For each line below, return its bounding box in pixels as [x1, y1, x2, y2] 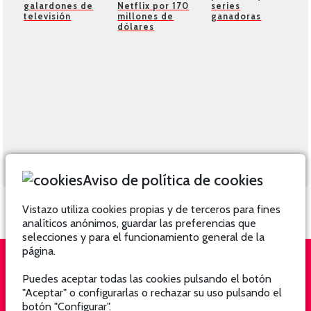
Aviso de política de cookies [83, 171, 263, 189]
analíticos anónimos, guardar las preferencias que [22, 217, 256, 230]
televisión [24, 11, 72, 22]
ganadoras [211, 11, 262, 22]
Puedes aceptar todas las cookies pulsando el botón [22, 272, 271, 285]
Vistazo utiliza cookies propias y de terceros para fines [22, 203, 280, 216]
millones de [117, 11, 174, 22]
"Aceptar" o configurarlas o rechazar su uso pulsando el [22, 286, 282, 299]
